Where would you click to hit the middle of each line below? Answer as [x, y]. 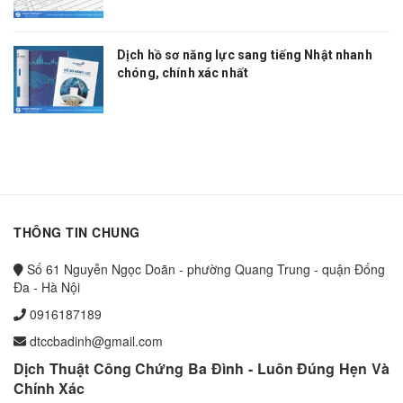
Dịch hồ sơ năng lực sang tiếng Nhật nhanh [245, 54]
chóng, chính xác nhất [183, 72]
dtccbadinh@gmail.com [96, 340]
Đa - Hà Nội [47, 287]
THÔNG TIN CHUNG [77, 232]
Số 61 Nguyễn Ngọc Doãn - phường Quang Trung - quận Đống [204, 269]
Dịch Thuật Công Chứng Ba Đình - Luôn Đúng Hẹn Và [201, 368]
